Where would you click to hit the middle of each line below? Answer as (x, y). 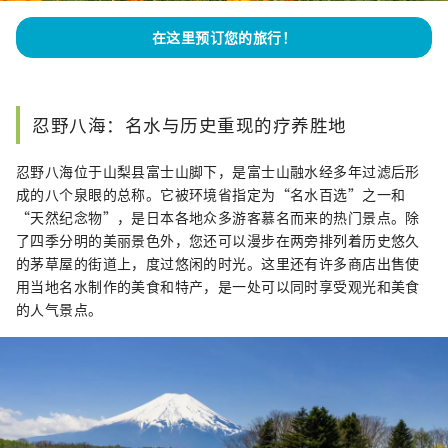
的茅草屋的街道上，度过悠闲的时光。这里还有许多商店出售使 (218, 263)
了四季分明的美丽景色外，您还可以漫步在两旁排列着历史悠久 (218, 240)
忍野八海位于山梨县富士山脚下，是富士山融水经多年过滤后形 (218, 171)
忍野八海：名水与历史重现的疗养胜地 (189, 125)
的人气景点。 (59, 309)
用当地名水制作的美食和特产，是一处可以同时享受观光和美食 (218, 286)
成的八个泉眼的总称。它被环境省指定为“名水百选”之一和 (211, 194)
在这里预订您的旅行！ (224, 37)
